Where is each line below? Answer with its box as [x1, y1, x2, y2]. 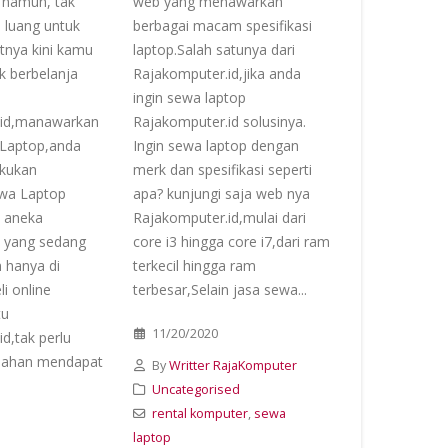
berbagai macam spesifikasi [133, 16, 312, 35]
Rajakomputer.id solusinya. [133, 112, 306, 131]
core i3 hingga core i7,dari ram [133, 232, 330, 251]
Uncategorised [151, 381, 240, 398]
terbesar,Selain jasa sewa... [133, 280, 307, 299]
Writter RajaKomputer [168, 357, 297, 374]
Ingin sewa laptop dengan [133, 136, 299, 155]
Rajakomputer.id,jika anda [133, 64, 301, 83]
